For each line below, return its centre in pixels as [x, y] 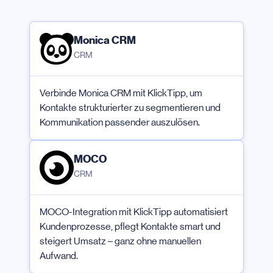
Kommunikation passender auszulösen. [120, 122]
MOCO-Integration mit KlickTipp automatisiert [134, 212]
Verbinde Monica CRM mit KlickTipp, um [121, 93]
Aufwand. [59, 256]
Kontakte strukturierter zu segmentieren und [130, 108]
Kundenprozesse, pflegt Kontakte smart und [130, 227]
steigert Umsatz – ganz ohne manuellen [120, 241]
